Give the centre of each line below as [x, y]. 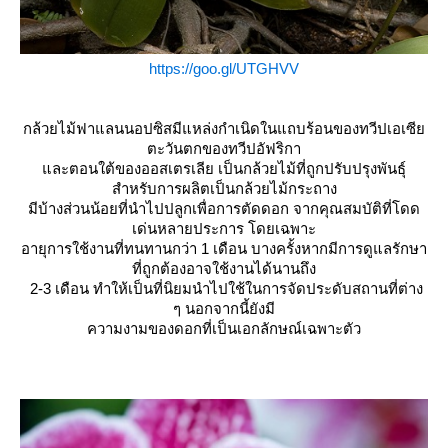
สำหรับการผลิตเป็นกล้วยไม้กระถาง [224, 188]
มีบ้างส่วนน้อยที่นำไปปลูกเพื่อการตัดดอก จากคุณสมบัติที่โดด [224, 208]
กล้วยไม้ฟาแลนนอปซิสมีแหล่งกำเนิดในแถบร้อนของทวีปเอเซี [224, 128]
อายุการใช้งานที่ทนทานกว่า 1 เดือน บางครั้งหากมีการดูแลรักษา [224, 248]
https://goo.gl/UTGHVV [224, 68]
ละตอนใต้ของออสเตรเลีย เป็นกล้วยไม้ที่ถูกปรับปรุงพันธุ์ [224, 168]
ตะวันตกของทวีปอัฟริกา [224, 148]
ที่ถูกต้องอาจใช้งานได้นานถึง [224, 268]
